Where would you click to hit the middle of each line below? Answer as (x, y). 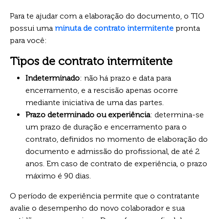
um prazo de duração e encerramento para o (106, 127)
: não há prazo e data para (125, 78)
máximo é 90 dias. (58, 175)
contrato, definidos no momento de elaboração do (117, 139)
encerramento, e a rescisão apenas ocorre (102, 90)
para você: (28, 40)
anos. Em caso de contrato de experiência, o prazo (116, 163)
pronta (187, 28)
